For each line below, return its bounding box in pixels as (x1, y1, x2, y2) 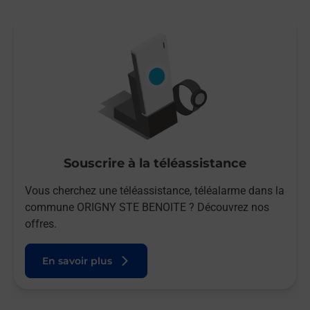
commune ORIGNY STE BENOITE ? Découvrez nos (25, 201, 269, 214)
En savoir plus (42, 255, 112, 267)
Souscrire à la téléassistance (64, 156, 246, 171)
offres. (25, 217, 57, 230)
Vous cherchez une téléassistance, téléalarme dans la (25, 184, 284, 197)
